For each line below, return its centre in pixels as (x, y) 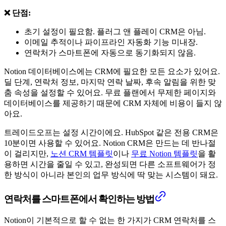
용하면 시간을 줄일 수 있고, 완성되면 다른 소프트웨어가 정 (110, 164)
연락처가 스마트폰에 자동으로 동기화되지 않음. (110, 53)
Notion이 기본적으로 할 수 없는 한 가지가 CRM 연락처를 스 (110, 220)
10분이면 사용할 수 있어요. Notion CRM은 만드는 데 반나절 (110, 143)
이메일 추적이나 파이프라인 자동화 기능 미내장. (111, 42)
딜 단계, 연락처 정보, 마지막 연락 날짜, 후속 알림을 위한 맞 (110, 82)
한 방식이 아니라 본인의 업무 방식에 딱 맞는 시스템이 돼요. (111, 175)
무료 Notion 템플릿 (164, 154)
